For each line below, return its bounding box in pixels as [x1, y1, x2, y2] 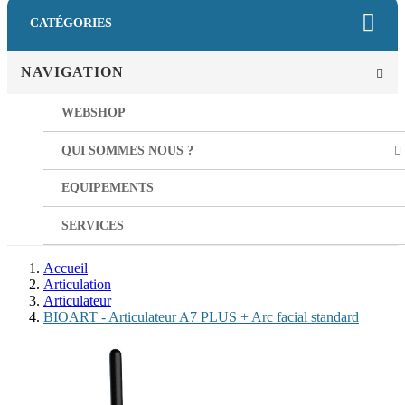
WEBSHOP [61, 105, 126, 119]
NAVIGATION [21, 63, 124, 80]
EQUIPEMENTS [61, 181, 154, 195]
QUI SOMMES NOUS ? [61, 143, 193, 157]
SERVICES [61, 219, 124, 233]
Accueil [43, 260, 88, 277]
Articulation [43, 277, 111, 293]
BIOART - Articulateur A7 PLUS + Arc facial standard [43, 309, 359, 325]
